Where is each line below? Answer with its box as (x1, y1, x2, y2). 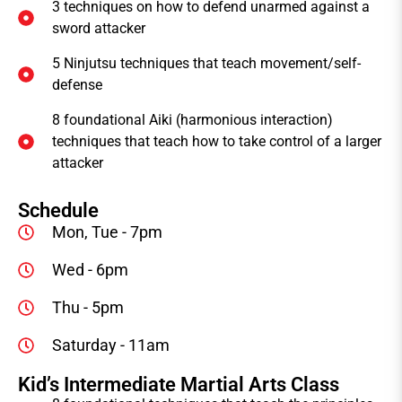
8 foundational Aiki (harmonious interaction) (51, 111, 333, 129)
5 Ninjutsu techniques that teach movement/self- (51, 55, 361, 73)
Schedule (18, 199, 99, 223)
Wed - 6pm (51, 260, 128, 280)
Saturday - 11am (51, 336, 170, 355)
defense (51, 76, 102, 94)
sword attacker (51, 20, 145, 38)
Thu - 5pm (51, 298, 124, 318)
